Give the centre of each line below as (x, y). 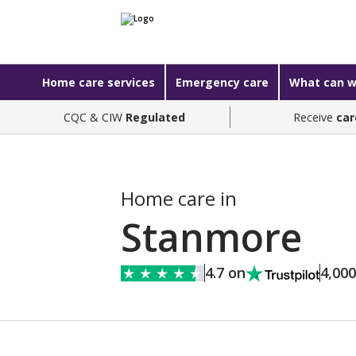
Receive (315, 117)
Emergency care (222, 82)
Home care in (179, 198)
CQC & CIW (94, 117)
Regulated (155, 117)
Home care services (98, 82)
